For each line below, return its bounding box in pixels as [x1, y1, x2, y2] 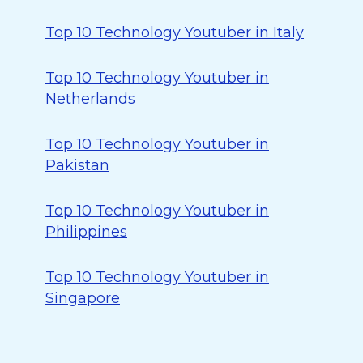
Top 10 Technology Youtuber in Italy [45, 23, 304, 41]
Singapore [45, 289, 120, 307]
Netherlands [45, 90, 135, 108]
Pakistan [45, 156, 109, 174]
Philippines [45, 223, 127, 241]
